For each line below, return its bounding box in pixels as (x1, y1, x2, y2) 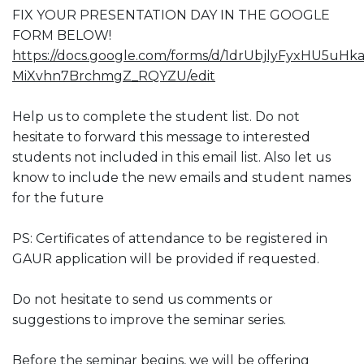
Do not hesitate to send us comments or (12, 292, 273, 308)
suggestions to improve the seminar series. (12, 312, 286, 328)
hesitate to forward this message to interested (12, 129, 310, 145)
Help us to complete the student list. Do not (12, 109, 300, 125)
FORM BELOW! (12, 28, 111, 44)
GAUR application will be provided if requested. (12, 251, 319, 267)
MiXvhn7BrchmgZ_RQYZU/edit (12, 68, 215, 84)
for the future (12, 190, 104, 206)
